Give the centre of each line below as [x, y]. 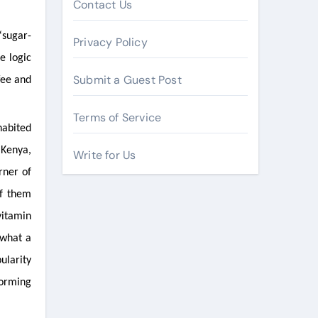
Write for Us [105, 155]
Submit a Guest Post [127, 80]
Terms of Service [117, 117]
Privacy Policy [110, 42]
